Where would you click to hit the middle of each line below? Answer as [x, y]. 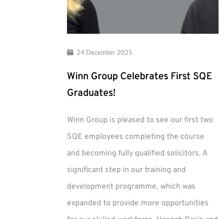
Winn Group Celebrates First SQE [140, 77]
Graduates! [91, 94]
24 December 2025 [104, 52]
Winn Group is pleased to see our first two [140, 120]
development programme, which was [131, 187]
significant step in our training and [126, 170]
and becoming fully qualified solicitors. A [137, 154]
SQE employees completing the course [136, 137]
